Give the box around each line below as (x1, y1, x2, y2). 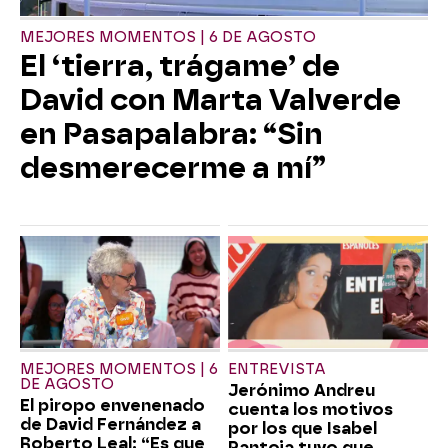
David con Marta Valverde (20, 82, 401, 117)
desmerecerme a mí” (20, 150, 326, 185)
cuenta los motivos (228, 400, 393, 420)
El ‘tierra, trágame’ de (20, 48, 340, 83)
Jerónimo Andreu (228, 381, 375, 401)
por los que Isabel (228, 419, 377, 439)
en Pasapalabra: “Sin (20, 116, 323, 151)
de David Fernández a (20, 415, 201, 435)
